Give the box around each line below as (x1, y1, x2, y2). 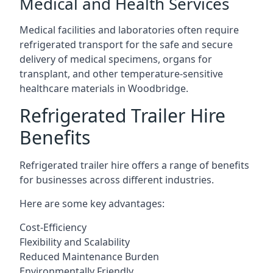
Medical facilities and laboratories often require (19, 23, 239, 37)
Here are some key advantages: (19, 197, 165, 210)
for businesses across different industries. (19, 173, 214, 186)
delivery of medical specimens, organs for (19, 52, 212, 66)
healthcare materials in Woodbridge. (19, 82, 188, 95)
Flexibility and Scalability (19, 235, 130, 249)
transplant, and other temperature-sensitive (19, 67, 223, 80)
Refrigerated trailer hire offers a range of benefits (19, 158, 249, 172)
